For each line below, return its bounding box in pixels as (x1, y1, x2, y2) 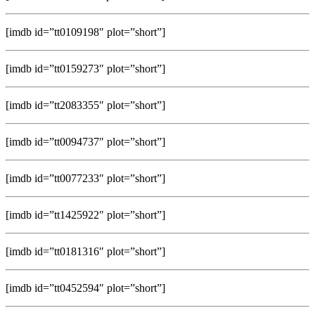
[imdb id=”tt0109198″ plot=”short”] (6, 25, 165, 38)
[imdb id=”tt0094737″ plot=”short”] (6, 135, 165, 148)
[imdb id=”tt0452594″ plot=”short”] (6, 281, 165, 294)
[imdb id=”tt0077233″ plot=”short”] (6, 172, 165, 184)
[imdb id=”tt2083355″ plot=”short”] (6, 98, 165, 111)
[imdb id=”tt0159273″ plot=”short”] (6, 62, 165, 75)
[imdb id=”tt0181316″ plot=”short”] (6, 245, 165, 257)
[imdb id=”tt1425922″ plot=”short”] (6, 208, 165, 221)
